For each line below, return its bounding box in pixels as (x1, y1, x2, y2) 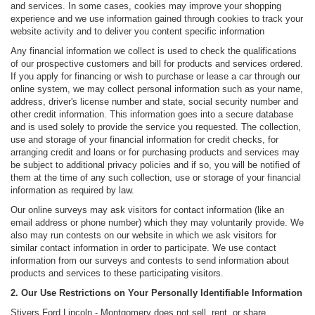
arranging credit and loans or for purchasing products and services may (11, 147, 300, 158)
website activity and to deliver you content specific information (11, 26, 264, 37)
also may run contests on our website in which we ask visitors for (11, 230, 276, 241)
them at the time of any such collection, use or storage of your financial (11, 172, 301, 184)
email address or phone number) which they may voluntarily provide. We (11, 217, 304, 229)
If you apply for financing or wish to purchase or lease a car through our (11, 71, 300, 82)
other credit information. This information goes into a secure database (11, 109, 293, 120)
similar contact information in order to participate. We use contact (11, 243, 276, 254)
